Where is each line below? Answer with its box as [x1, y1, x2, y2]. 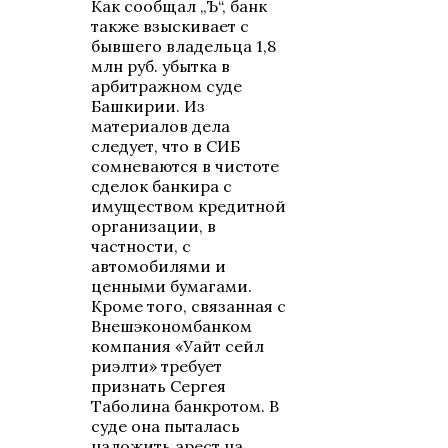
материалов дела [91, 116, 231, 137]
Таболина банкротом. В [91, 396, 280, 417]
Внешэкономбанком [91, 316, 253, 337]
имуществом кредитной [91, 196, 287, 217]
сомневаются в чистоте [91, 156, 280, 177]
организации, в [91, 216, 217, 237]
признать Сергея [91, 376, 227, 397]
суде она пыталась [91, 416, 241, 437]
